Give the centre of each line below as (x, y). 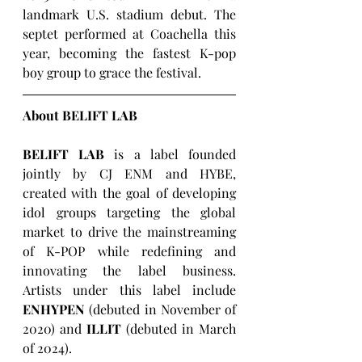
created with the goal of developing (129, 192)
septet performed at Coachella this (129, 33)
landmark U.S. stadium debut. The (129, 14)
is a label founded (170, 154)
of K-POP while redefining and (129, 250)
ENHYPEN (54, 309)
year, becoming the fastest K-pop (129, 53)
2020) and (55, 328)
